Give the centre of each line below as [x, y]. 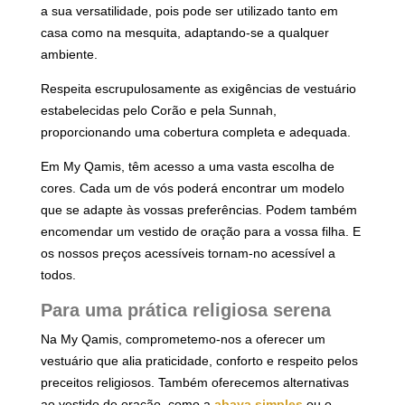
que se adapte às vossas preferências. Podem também [199, 209]
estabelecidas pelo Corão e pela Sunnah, [159, 110]
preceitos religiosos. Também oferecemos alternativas [195, 382]
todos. [58, 274]
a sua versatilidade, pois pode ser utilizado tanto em [189, 10]
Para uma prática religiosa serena [186, 310]
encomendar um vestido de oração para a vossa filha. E [201, 231]
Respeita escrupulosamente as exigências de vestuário [198, 88]
